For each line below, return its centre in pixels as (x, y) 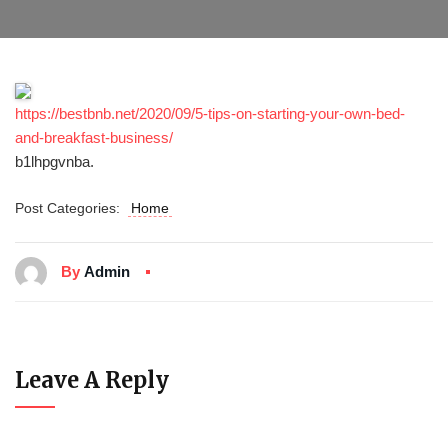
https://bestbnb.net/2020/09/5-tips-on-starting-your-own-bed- (210, 113)
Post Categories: (71, 208)
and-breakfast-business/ (94, 137)
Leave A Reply (92, 379)
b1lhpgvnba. (54, 161)
